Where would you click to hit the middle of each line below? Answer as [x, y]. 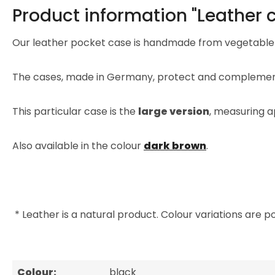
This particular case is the [75, 111]
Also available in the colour [78, 146]
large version [174, 111]
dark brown [175, 146]
